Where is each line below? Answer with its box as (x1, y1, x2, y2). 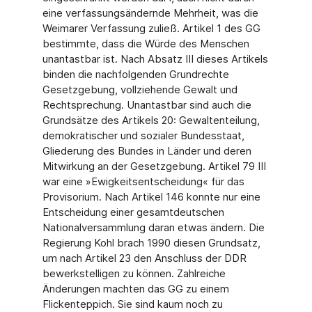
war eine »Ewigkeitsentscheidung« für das (42, 175, 244, 188)
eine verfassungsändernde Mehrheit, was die (42, 6, 258, 19)
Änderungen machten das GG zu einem (42, 282, 229, 295)
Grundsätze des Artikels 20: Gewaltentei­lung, (42, 114, 260, 127)
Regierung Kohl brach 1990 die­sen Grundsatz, (42, 236, 260, 249)
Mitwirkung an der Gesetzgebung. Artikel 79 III (42, 159, 266, 173)
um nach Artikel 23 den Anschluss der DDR (42, 251, 247, 265)
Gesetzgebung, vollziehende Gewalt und (42, 83, 237, 96)
